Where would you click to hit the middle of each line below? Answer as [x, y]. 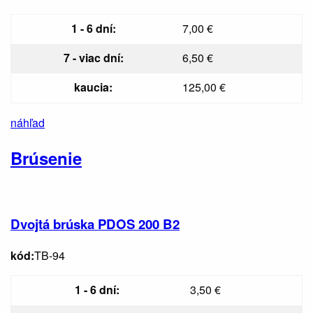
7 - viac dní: [93, 58]
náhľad [28, 123]
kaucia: [93, 87]
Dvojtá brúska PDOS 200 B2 [95, 224]
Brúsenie [46, 158]
